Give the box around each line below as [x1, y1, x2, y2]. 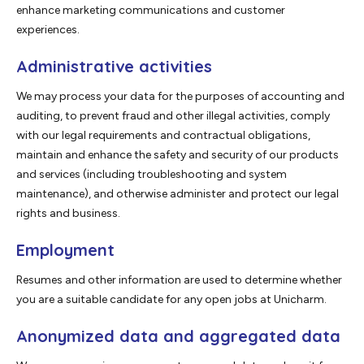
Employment [16, 240, 115, 261]
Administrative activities [16, 56, 212, 77]
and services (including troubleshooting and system [16, 167, 287, 182]
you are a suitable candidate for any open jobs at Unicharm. [16, 292, 327, 307]
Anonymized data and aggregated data [16, 326, 340, 347]
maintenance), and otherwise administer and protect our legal [16, 187, 339, 201]
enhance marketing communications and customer [16, 3, 285, 18]
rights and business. [16, 206, 120, 221]
